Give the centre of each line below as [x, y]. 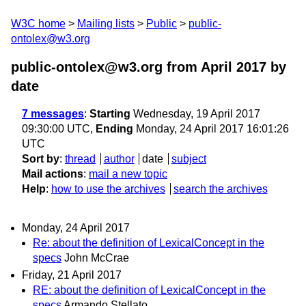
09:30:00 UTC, [59, 129]
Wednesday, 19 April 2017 [195, 114]
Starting [110, 114]
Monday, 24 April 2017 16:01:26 [211, 129]
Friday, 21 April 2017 [72, 275]
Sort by [41, 159]
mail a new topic [128, 174]
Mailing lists [106, 24]
